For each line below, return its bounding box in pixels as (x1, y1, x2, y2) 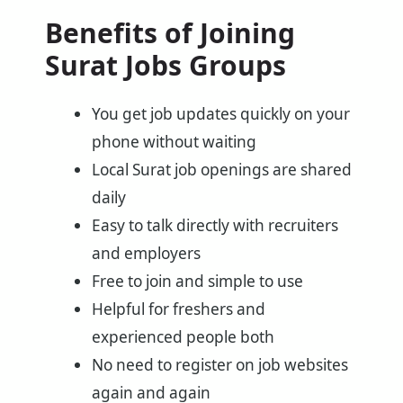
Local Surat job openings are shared (91, 159, 352, 181)
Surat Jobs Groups (45, 47, 286, 85)
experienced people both (91, 327, 274, 348)
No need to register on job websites (91, 354, 348, 376)
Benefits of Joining (45, 14, 295, 52)
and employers (91, 243, 201, 264)
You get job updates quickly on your (91, 103, 350, 125)
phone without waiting (91, 131, 256, 153)
